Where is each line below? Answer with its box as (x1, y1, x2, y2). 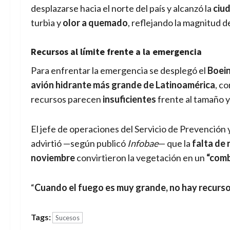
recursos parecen (31, 93, 103, 105)
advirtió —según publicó (31, 137, 127, 149)
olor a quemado (63, 16, 128, 28)
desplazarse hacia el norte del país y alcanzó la (31, 2, 213, 14)
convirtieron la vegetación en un (75, 151, 206, 163)
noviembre (31, 151, 75, 163)
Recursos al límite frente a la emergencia (31, 45, 202, 57)
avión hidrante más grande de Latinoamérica (31, 79, 215, 90)
